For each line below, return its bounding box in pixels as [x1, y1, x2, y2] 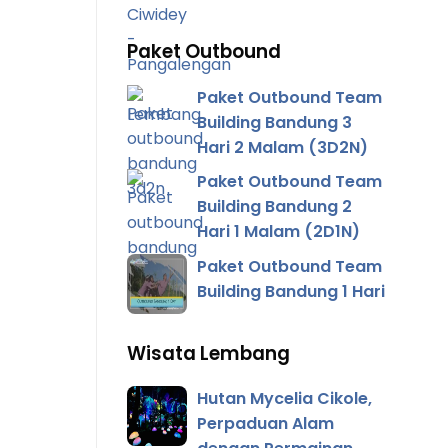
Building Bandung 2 [197, 195, 352, 219]
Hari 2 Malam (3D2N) [197, 135, 368, 159]
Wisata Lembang [127, 339, 290, 367]
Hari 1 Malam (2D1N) [197, 220, 360, 244]
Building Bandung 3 [197, 110, 352, 134]
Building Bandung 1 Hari [197, 279, 385, 303]
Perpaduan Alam [197, 412, 334, 436]
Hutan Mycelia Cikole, [197, 387, 372, 411]
